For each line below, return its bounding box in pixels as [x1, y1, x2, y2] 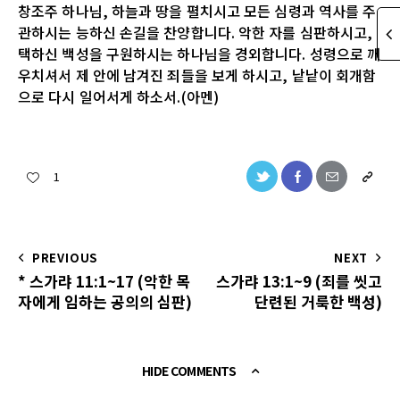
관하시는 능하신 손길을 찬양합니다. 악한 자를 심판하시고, [18, 21, 373, 43]
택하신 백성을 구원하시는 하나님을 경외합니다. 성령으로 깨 [18, 42, 381, 64]
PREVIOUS [31, 248, 98, 266]
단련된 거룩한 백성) [254, 289, 382, 312]
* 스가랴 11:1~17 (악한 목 [18, 269, 190, 292]
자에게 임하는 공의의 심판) [18, 289, 192, 312]
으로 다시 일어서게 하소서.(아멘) [18, 85, 219, 107]
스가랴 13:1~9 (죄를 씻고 [216, 269, 382, 292]
